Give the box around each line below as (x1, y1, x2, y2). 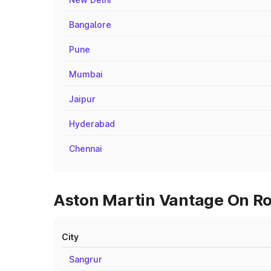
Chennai (69, 143, 102, 154)
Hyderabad (69, 119, 115, 129)
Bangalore (69, 19, 111, 30)
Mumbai (69, 69, 103, 79)
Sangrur (69, 254, 102, 264)
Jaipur (69, 94, 96, 104)
